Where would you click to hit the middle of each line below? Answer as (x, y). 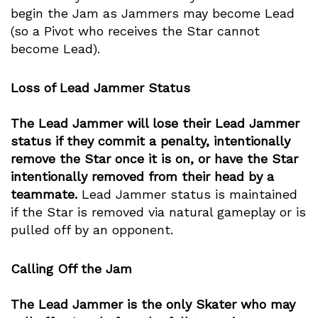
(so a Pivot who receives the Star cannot (135, 31)
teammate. (44, 194)
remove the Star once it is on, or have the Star (154, 158)
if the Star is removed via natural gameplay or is (158, 212)
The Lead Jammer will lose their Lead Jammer (155, 123)
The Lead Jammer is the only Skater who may (153, 304)
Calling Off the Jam (71, 268)
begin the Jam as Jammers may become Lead (153, 13)
